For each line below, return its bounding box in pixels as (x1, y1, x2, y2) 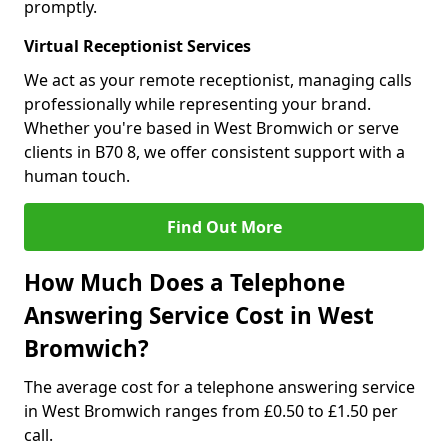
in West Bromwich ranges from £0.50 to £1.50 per (24, 400, 398, 422)
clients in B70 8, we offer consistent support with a (24, 141, 405, 163)
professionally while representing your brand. (24, 93, 371, 115)
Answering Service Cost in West (24, 300, 374, 331)
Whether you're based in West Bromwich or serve (24, 117, 399, 139)
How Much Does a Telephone (24, 267, 345, 298)
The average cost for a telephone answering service (24, 376, 415, 398)
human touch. (24, 165, 130, 187)
